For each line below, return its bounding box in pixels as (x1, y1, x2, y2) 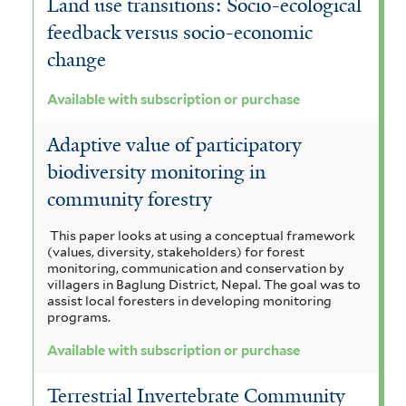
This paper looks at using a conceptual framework (49, 227, 355, 243)
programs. (47, 309, 111, 324)
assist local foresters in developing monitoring (47, 293, 332, 308)
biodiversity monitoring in (47, 159, 266, 186)
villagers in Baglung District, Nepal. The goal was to (47, 276, 361, 292)
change (47, 47, 106, 73)
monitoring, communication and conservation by (47, 260, 344, 275)
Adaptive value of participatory (47, 132, 302, 159)
